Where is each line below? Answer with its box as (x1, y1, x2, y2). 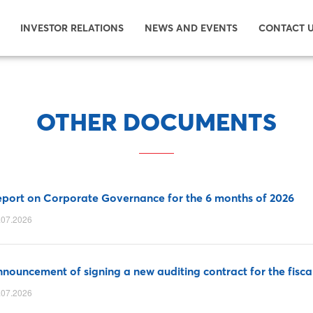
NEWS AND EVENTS (145, 22, 238, 34)
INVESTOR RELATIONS (20, 22, 124, 34)
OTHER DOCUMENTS (36, 107, 277, 137)
